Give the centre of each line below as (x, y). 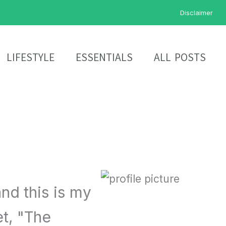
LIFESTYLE (30, 57)
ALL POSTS (180, 57)
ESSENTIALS (104, 57)
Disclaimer (196, 13)
